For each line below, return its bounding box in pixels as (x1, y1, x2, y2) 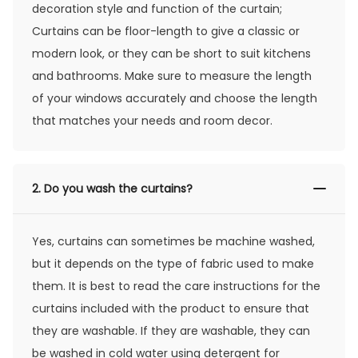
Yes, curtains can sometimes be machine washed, (32, 233, 315, 249)
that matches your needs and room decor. (32, 112, 272, 129)
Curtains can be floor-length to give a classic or (32, 22, 300, 39)
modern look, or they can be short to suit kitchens (32, 45, 311, 62)
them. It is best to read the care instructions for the (32, 277, 320, 294)
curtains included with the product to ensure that (32, 300, 309, 316)
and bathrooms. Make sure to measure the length (32, 67, 312, 84)
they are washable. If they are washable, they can (32, 322, 310, 339)
